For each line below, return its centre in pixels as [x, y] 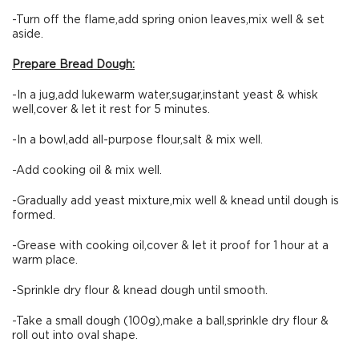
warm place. [45, 260]
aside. [28, 34]
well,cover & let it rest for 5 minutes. [111, 110]
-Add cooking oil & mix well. [87, 171]
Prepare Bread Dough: [73, 65]
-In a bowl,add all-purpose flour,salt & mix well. [137, 140]
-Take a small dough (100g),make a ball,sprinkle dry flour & [170, 321]
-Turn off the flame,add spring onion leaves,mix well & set [168, 20]
